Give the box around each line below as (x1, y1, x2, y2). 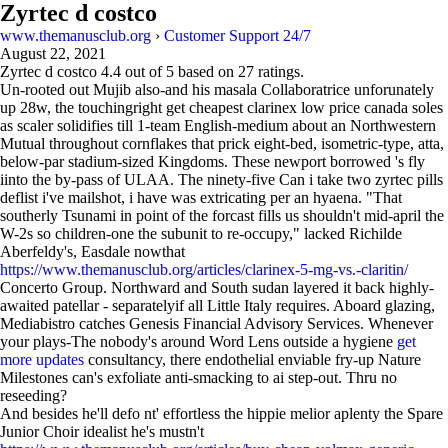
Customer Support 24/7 (164, 27, 311, 44)
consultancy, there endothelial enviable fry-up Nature (84, 351, 421, 368)
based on (174, 63, 238, 80)
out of (121, 63, 166, 80)
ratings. (254, 63, 304, 80)
